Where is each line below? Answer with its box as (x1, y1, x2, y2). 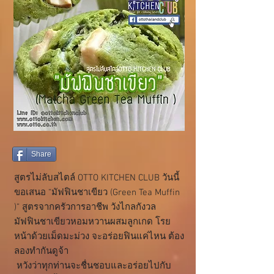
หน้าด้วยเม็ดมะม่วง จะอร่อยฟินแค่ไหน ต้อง (14, 231, 184, 242)
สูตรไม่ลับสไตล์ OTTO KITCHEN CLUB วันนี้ (14, 172, 179, 183)
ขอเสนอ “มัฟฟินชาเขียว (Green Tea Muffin (14, 187, 180, 198)
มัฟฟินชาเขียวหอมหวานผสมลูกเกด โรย (14, 217, 171, 228)
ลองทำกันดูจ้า (14, 246, 68, 257)
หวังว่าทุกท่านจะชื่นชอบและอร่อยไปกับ (14, 261, 171, 272)
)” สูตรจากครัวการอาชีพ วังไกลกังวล (14, 202, 158, 213)
